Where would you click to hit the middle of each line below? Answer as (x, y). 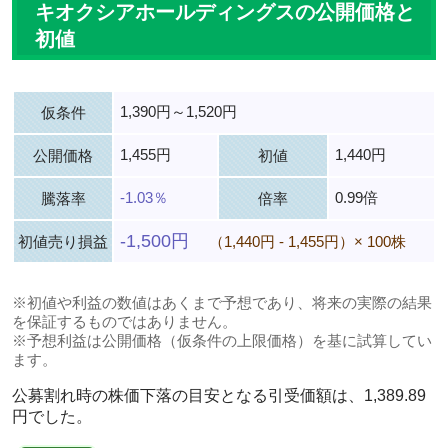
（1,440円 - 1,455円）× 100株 (307, 241)
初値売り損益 (63, 241)
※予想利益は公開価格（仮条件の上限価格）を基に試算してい (222, 340)
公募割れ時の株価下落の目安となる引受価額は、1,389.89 (219, 395)
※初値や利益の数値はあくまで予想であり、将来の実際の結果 (222, 302)
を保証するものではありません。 (124, 321)
